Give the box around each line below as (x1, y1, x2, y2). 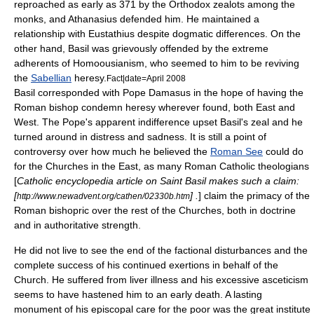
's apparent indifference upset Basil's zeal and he (86, 116, 303, 128)
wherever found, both (156, 102, 256, 113)
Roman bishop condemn (14, 102, 125, 113)
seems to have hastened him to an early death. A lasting (14, 289, 262, 300)
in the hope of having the (191, 87, 303, 98)
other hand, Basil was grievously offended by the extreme (14, 43, 268, 54)
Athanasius (68, 13, 117, 25)
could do (263, 146, 303, 157)
